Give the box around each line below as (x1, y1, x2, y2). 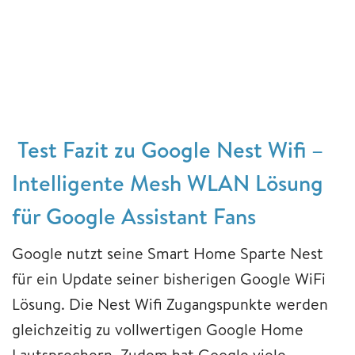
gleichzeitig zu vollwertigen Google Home (12, 318, 303, 340)
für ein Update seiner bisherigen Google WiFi (12, 267, 326, 289)
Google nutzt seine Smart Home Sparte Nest (12, 242, 323, 264)
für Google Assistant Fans (12, 200, 256, 231)
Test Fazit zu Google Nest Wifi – (12, 133, 323, 165)
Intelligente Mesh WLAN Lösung (12, 166, 323, 198)
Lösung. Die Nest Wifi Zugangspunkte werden (12, 292, 328, 315)
